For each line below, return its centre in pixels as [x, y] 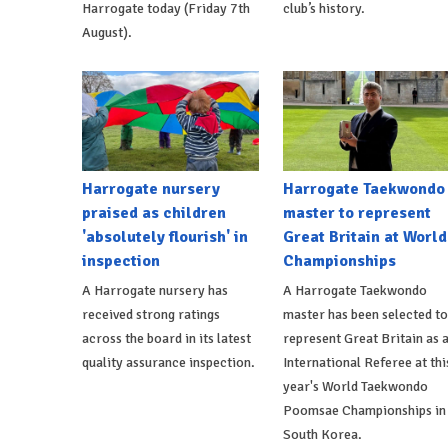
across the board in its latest [166, 338]
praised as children [154, 212]
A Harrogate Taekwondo [354, 290]
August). [107, 32]
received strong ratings [151, 314]
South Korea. [322, 434]
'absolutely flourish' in [165, 236]
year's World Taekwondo [355, 386]
